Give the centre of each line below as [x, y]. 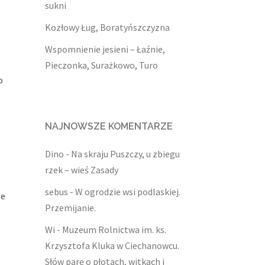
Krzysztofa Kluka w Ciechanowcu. [112, 246]
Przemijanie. [70, 208]
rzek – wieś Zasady [82, 170]
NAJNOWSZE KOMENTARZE [109, 127]
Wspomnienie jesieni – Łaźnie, [105, 49]
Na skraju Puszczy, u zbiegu [125, 154]
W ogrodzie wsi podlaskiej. [128, 192]
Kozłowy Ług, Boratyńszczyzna [107, 28]
